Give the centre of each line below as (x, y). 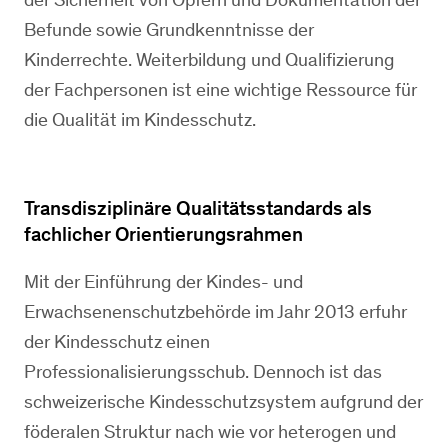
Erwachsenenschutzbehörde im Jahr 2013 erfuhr (215, 311)
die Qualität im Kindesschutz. (140, 119)
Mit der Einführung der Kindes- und (163, 281)
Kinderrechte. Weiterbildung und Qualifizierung (209, 59)
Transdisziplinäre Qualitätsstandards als (198, 208)
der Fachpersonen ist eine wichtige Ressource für (220, 89)
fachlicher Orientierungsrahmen (163, 234)
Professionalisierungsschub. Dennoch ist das (203, 371)
